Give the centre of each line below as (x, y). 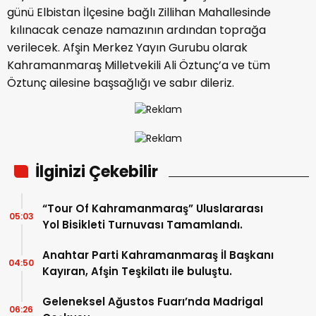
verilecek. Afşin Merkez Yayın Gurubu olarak (127, 48)
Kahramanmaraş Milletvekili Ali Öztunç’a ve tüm (139, 66)
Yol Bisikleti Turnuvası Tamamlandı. (142, 225)
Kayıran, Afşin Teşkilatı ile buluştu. (137, 272)
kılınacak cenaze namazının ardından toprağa (136, 30)
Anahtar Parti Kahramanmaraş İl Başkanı (158, 255)
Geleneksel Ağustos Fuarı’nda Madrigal (153, 302)
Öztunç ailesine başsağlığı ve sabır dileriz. (121, 83)
